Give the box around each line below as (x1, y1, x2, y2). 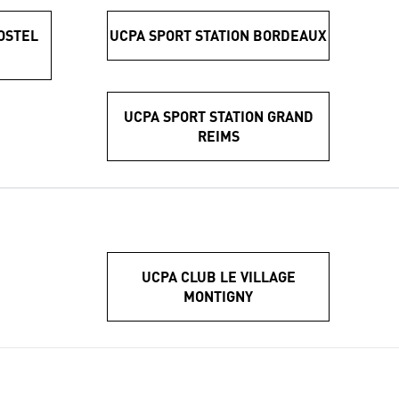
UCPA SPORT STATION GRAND (123, 106, 313, 126)
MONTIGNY (183, 286, 253, 305)
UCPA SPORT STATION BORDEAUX (110, 25, 327, 45)
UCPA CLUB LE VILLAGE (141, 266, 296, 286)
